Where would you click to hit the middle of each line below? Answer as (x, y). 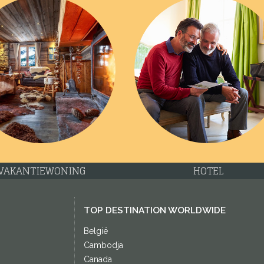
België (95, 231)
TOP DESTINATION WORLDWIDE (154, 210)
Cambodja (103, 245)
